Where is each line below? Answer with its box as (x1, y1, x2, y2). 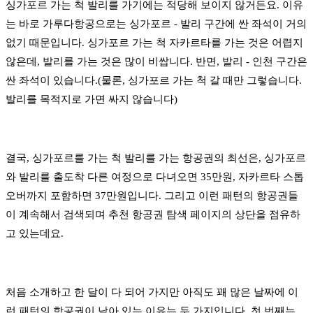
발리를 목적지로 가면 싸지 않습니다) (6, 94, 177, 105)
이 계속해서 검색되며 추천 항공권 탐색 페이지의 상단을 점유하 (6, 209, 300, 221)
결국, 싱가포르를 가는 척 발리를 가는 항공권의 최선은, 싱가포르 (6, 152, 306, 164)
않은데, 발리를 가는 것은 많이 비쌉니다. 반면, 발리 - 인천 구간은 (6, 56, 307, 68)
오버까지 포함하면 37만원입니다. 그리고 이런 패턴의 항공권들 (6, 190, 298, 202)
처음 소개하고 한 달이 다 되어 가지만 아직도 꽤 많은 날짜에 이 (6, 286, 298, 298)
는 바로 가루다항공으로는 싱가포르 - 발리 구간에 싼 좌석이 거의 (6, 18, 307, 30)
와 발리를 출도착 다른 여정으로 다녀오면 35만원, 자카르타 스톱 (6, 171, 304, 183)
